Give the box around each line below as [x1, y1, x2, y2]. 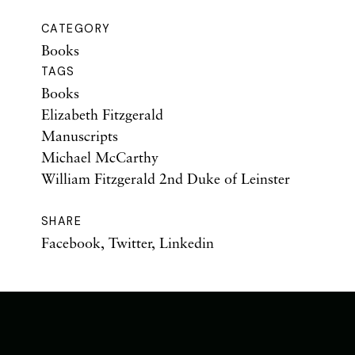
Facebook [41, 233, 101, 251]
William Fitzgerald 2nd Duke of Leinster [41, 169, 290, 187]
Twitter [109, 233, 151, 251]
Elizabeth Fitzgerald [41, 105, 163, 123]
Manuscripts [41, 126, 118, 144]
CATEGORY [41, 21, 111, 36]
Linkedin [159, 233, 214, 251]
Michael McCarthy [41, 147, 158, 166]
